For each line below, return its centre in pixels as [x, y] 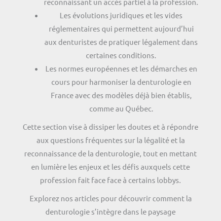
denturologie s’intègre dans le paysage [110, 211]
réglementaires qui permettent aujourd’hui [121, 28]
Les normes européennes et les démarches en [121, 68]
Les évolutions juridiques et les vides [121, 15]
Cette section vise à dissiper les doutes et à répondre [110, 126]
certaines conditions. [121, 55]
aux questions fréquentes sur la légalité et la [110, 140]
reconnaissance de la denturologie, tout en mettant [110, 153]
